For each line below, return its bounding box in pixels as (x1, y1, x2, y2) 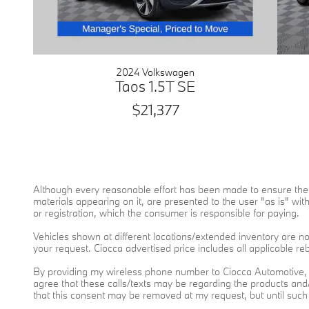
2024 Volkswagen (116, 66, 195, 79)
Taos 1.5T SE (115, 77, 196, 97)
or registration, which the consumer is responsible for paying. (33, 206, 299, 220)
